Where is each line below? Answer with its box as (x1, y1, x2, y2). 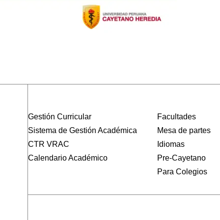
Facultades (157, 112, 196, 121)
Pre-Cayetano (157, 154, 206, 163)
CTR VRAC (27, 140, 69, 149)
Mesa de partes (157, 126, 211, 135)
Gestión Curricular (27, 112, 91, 121)
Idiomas (157, 140, 185, 149)
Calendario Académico (27, 154, 108, 163)
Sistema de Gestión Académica (27, 126, 137, 135)
